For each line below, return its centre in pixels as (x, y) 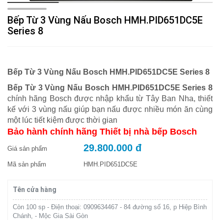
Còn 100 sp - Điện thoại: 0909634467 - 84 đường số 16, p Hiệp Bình (110, 207)
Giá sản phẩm (27, 148)
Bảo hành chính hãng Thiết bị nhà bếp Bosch (102, 131)
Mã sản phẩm (27, 164)
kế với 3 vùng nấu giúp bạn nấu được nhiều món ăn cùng (110, 109)
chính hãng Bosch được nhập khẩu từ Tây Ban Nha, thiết (110, 98)
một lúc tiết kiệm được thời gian (62, 120)
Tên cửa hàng (35, 189)
